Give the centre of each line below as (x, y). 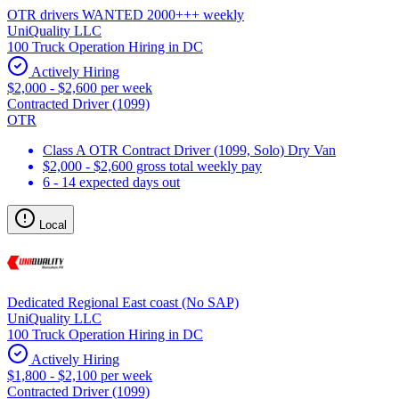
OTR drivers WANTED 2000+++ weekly (126, 14)
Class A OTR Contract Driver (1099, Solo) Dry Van (189, 150)
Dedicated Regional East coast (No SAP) (123, 302)
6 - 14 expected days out (111, 182)
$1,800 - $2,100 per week (80, 375)
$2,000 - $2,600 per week (80, 87)
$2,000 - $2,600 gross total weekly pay (152, 166)
